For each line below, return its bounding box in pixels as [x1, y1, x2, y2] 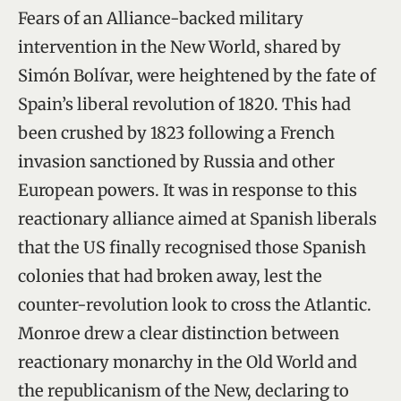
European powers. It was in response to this [18, 179, 357, 200]
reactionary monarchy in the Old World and [18, 351, 357, 372]
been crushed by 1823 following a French [18, 122, 335, 143]
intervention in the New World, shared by [18, 36, 341, 57]
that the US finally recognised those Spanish [18, 236, 366, 258]
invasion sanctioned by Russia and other [18, 150, 335, 172]
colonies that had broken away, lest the [18, 265, 322, 286]
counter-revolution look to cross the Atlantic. [18, 294, 371, 315]
